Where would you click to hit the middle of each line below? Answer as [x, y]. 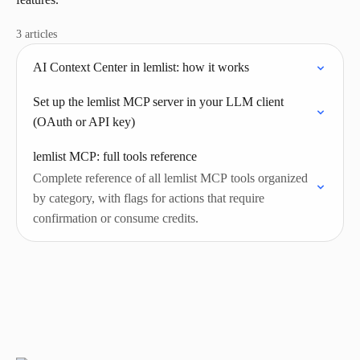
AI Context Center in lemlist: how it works [141, 67]
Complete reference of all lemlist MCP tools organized [170, 178]
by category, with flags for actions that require [149, 198]
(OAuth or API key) [84, 122]
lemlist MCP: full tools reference [115, 156]
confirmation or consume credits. [116, 218]
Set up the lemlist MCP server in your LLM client [158, 102]
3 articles [37, 34]
